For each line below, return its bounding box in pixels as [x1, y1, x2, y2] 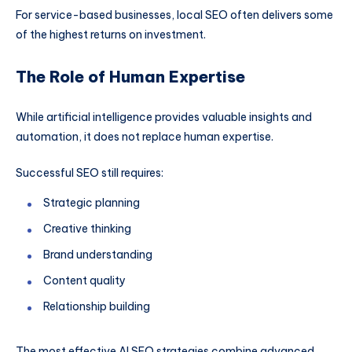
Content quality [43, 273, 126, 288]
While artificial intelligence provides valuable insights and [16, 110, 312, 125]
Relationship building [43, 299, 150, 313]
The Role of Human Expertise [16, 66, 245, 86]
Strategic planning [43, 195, 140, 210]
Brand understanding [43, 247, 152, 262]
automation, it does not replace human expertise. [16, 130, 273, 145]
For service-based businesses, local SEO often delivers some [16, 7, 333, 22]
